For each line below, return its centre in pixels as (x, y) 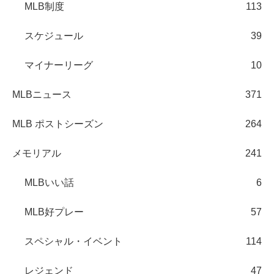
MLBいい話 (49, 182)
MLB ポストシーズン (58, 124)
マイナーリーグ (59, 65)
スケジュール (54, 35)
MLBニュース (42, 94)
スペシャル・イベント (73, 241)
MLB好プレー (54, 212)
